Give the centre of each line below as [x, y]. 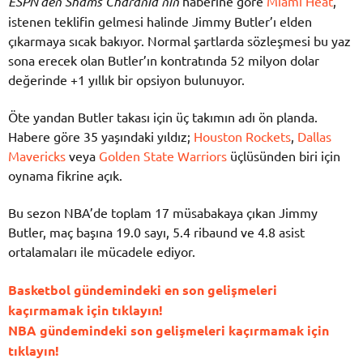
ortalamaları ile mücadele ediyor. [102, 252]
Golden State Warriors [163, 156]
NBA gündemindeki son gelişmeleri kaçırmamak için [169, 330]
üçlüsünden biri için [284, 156]
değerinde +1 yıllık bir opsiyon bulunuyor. [126, 79]
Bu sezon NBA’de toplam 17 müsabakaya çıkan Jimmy [163, 213]
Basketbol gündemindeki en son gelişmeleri [143, 289]
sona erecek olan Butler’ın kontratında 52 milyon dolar [164, 60]
